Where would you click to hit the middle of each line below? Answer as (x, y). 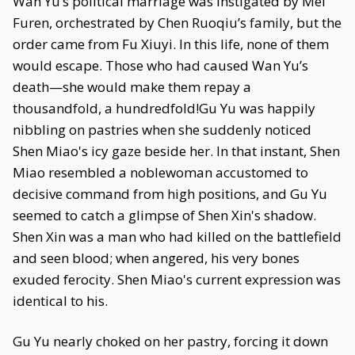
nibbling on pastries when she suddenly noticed (162, 130)
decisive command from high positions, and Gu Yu (170, 194)
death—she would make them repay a (132, 87)
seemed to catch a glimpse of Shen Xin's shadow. (164, 215)
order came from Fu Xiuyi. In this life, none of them (171, 44)
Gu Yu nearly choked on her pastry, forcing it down (170, 341)
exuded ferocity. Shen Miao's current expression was (177, 279)
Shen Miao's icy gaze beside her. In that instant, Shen (176, 151)
